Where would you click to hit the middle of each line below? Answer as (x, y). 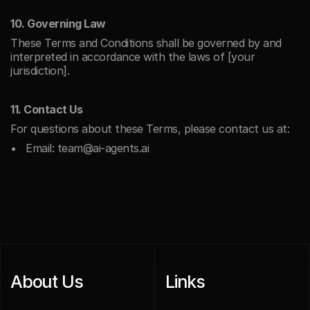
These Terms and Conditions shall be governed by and (146, 43)
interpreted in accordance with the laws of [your (133, 57)
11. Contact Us (46, 109)
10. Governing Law (58, 24)
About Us (47, 282)
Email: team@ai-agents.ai (87, 148)
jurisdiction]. (40, 71)
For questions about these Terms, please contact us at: (150, 129)
